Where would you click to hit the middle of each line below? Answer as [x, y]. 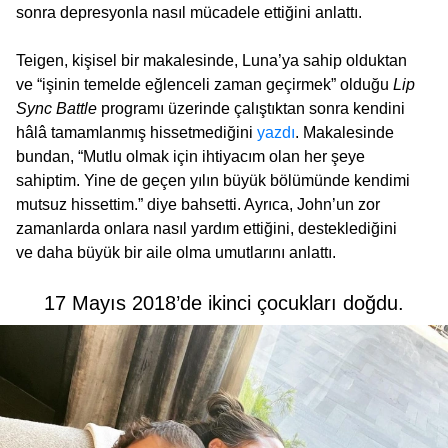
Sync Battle [56, 109]
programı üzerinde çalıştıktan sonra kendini [251, 109]
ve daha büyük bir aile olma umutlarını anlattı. [176, 253]
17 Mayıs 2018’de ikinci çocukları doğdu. [224, 303]
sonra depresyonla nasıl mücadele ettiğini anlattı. [189, 13]
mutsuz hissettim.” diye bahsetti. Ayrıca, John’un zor [198, 205]
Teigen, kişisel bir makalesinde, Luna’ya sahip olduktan [211, 61]
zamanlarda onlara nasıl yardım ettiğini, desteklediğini [206, 229]
